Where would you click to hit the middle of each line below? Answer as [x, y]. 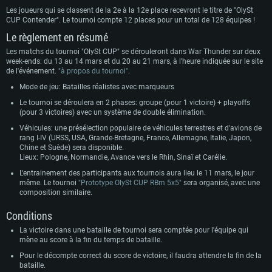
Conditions [29, 216]
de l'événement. [32, 71]
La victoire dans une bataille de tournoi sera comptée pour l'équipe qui [134, 230]
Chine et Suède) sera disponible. [72, 148]
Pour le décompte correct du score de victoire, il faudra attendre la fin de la [141, 256]
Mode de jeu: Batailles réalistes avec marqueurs [97, 87]
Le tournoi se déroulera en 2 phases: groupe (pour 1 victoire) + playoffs [135, 103]
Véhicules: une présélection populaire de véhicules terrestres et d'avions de [141, 128]
